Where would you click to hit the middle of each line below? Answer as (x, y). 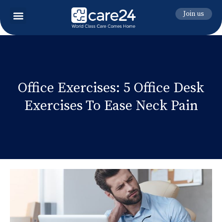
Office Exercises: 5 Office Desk (111, 88)
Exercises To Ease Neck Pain (111, 106)
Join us (194, 14)
